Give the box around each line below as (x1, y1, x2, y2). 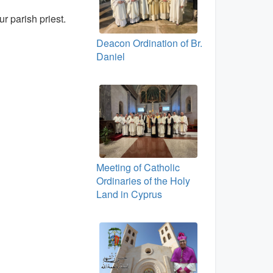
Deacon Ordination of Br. (96, 35, 202, 50)
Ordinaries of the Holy (96, 174, 190, 188)
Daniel (96, 49, 125, 63)
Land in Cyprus (96, 187, 162, 202)
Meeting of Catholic (96, 160, 180, 175)
